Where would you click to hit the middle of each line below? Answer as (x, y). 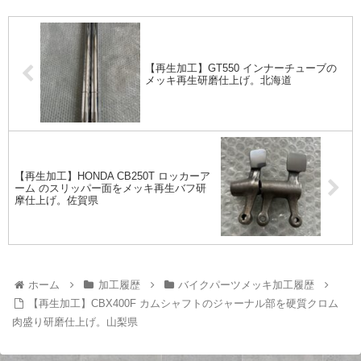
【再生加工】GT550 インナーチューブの (241, 68)
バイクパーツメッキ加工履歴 (247, 285)
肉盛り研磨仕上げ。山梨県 (75, 322)
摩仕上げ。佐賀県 (56, 200)
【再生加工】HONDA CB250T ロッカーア (112, 176)
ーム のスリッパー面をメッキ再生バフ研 (110, 188)
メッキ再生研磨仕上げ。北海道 (219, 80)
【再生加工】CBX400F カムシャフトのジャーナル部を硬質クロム (183, 304)
